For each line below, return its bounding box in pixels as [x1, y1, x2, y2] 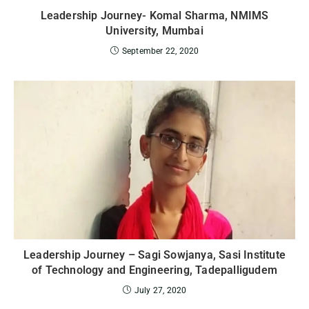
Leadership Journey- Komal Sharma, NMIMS [40, 9, 269, 23]
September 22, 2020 [121, 46, 199, 57]
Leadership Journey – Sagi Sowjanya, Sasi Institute [23, 248, 286, 261]
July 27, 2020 [134, 285, 187, 295]
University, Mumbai [106, 24, 203, 38]
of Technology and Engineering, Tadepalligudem [31, 263, 277, 277]
